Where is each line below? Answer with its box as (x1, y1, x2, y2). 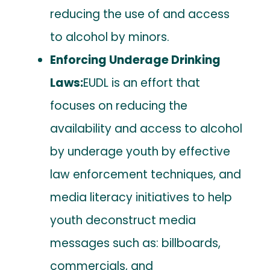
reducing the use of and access (50, 5, 230, 22)
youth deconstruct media (50, 212, 196, 228)
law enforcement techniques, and (50, 166, 242, 183)
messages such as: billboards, (50, 234, 221, 251)
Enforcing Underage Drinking (50, 51, 221, 68)
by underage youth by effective (50, 143, 231, 160)
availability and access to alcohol (50, 120, 243, 137)
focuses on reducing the (50, 97, 188, 114)
